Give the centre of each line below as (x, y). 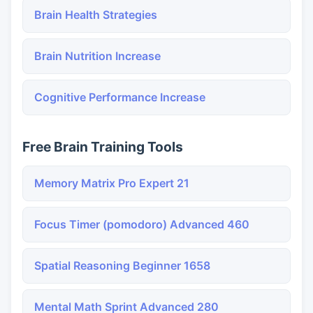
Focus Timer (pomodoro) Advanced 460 (142, 224)
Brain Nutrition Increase (97, 56)
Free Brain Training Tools (103, 147)
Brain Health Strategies (96, 15)
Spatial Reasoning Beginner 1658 (122, 265)
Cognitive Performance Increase (120, 97)
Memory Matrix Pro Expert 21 (112, 183)
